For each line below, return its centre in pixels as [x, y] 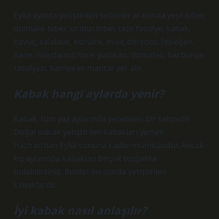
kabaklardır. [35, 185]
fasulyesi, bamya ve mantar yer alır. [78, 68]
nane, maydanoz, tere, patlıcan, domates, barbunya [109, 55]
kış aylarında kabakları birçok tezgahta [85, 158]
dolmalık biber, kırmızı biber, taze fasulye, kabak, [102, 28]
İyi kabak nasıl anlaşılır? [80, 210]
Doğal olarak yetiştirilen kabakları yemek [89, 132]
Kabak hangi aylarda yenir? [89, 94]
